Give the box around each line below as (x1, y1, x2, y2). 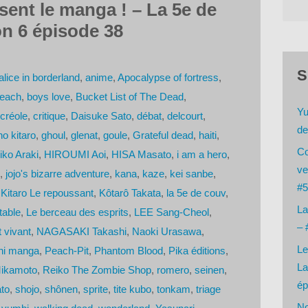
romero (156, 263, 189, 276)
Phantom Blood (93, 244, 163, 256)
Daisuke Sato (70, 109, 131, 122)
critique (32, 109, 65, 122)
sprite (82, 283, 108, 295)
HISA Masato (111, 148, 171, 160)
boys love (26, 90, 70, 102)
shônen (44, 283, 78, 295)
